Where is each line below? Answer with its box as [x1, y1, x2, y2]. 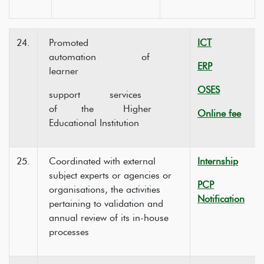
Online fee [197, 108, 241, 119]
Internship [197, 156, 238, 167]
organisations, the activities [49, 184, 160, 195]
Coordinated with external [49, 156, 156, 167]
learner [49, 65, 78, 77]
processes [49, 226, 89, 237]
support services [49, 89, 163, 100]
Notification [197, 193, 245, 204]
